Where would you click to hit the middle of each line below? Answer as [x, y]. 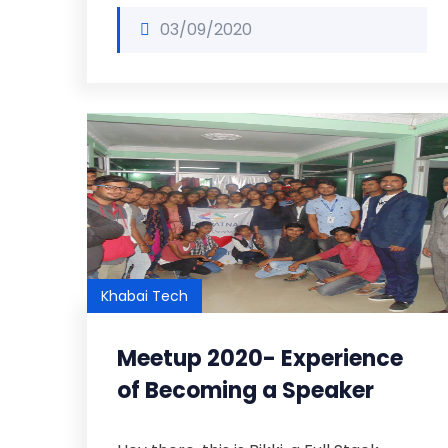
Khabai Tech [144, 296]
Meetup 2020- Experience [260, 358]
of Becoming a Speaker [245, 390]
